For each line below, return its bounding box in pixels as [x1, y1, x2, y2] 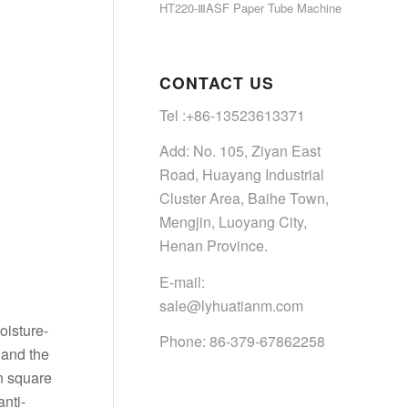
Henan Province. [159, 235, 268, 257]
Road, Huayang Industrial [159, 164, 324, 186]
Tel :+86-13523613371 [159, 104, 305, 126]
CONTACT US [159, 71, 274, 94]
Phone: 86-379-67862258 [159, 331, 325, 352]
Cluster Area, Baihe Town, [159, 188, 329, 209]
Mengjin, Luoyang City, [159, 211, 307, 233]
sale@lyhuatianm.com [159, 294, 303, 316]
